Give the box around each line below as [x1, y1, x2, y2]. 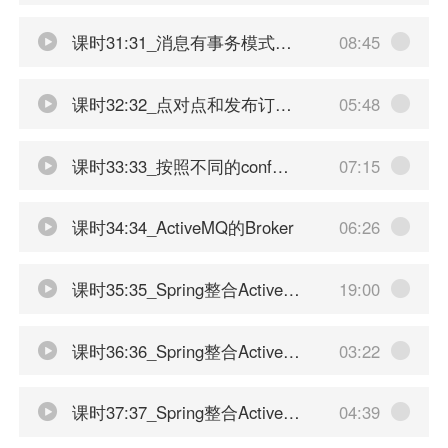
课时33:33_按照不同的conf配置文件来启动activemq [66, 153, 272, 178]
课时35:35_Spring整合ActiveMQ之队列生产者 [66, 276, 283, 301]
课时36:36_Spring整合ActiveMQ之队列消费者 [66, 338, 283, 363]
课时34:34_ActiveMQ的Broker [66, 215, 294, 240]
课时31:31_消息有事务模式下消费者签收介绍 [66, 30, 275, 55]
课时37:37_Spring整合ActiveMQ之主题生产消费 [66, 400, 283, 425]
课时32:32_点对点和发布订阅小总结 [66, 91, 275, 116]
